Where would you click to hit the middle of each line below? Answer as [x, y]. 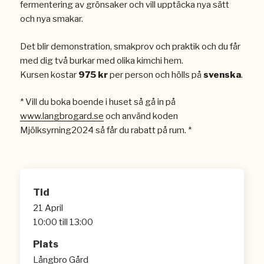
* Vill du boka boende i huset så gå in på [98, 102]
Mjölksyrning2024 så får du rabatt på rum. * [105, 130]
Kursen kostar [49, 75]
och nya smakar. [51, 19]
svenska [222, 75]
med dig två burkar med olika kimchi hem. [101, 60]
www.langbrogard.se [62, 116]
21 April [48, 208]
